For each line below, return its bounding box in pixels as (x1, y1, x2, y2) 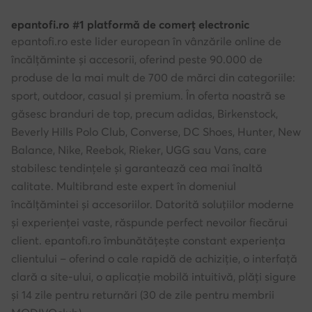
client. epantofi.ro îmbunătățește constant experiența (11, 233, 286, 248)
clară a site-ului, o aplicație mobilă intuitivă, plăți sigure (11, 270, 296, 284)
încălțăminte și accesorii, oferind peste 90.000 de (11, 52, 263, 67)
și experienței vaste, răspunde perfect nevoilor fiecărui (11, 215, 288, 230)
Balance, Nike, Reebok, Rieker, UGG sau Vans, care (11, 143, 267, 157)
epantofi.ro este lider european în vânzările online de (11, 34, 281, 49)
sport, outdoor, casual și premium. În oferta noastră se (11, 88, 286, 103)
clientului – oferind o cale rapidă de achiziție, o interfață (11, 251, 297, 266)
